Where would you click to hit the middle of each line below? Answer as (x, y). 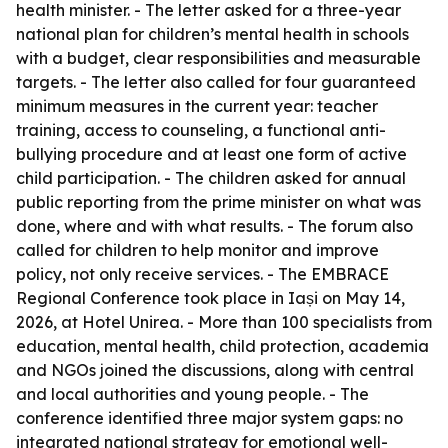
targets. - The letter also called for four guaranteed (216, 82)
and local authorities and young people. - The (192, 394)
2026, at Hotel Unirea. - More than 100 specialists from (224, 322)
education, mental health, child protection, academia (222, 346)
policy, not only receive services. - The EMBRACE (202, 274)
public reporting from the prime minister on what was (218, 202)
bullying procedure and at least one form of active (211, 154)
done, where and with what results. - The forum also (214, 226)
